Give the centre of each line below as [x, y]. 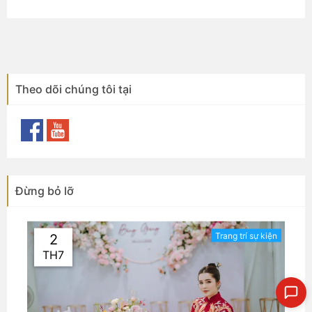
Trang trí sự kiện [246, 235]
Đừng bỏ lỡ [45, 191]
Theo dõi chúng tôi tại [73, 89]
